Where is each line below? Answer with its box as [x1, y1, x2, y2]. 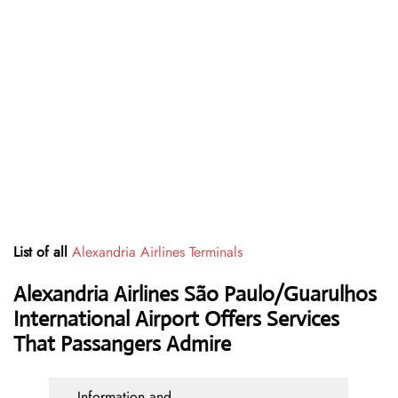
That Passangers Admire [13, 330, 231, 358]
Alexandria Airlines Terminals [72, 242, 243, 263]
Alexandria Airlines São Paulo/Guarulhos [13, 281, 377, 308]
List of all [13, 242, 72, 263]
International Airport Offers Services [13, 306, 339, 333]
